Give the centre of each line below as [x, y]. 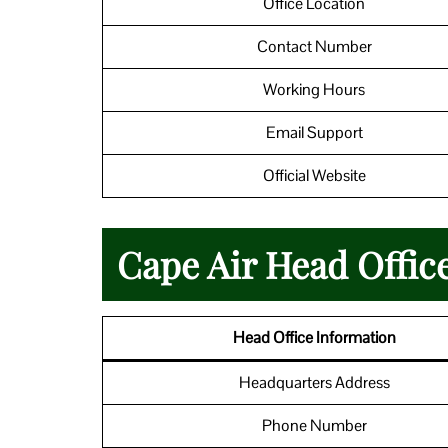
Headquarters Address [314, 382]
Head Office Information [314, 337]
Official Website [314, 175]
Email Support [314, 132]
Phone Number [314, 425]
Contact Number [314, 46]
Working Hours [314, 89]
